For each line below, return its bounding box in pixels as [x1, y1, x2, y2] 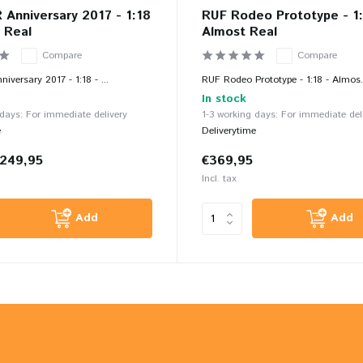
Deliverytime [201, 124, 256, 139]
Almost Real [201, 22, 277, 41]
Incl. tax [201, 172, 237, 186]
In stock [201, 91, 246, 108]
